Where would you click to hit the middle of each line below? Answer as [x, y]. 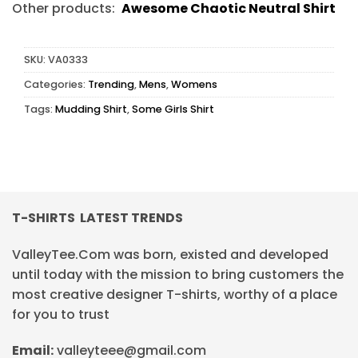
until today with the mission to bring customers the [178, 274]
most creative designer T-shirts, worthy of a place [175, 294]
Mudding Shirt [91, 109]
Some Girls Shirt [173, 109]
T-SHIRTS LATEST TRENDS [97, 217]
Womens [194, 85]
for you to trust [61, 314]
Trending [111, 85]
